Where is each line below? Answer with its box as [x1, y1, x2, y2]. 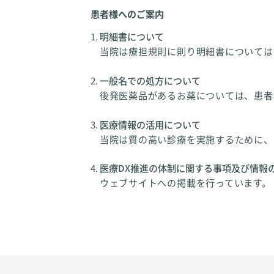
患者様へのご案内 [90, 7, 164, 21]
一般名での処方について [99, 73, 201, 87]
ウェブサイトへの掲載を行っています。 [99, 176, 272, 190]
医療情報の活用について [99, 117, 201, 131]
